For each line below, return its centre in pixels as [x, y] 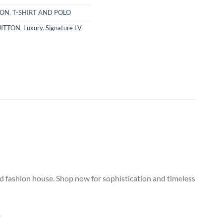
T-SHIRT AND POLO [42, 12]
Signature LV [64, 28]
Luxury [33, 28]
